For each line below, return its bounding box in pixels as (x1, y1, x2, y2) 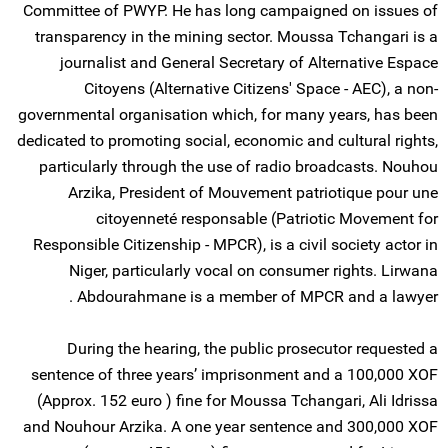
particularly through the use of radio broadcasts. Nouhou (39, 157, 438, 176)
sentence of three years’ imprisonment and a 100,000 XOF (31, 365, 438, 384)
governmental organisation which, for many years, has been (18, 105, 438, 124)
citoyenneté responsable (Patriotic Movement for (96, 209, 438, 228)
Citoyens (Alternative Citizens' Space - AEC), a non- (84, 79, 438, 98)
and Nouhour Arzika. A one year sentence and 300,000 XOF (23, 417, 438, 436)
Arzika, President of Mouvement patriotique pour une (68, 183, 438, 202)
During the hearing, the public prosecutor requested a (67, 339, 438, 358)
